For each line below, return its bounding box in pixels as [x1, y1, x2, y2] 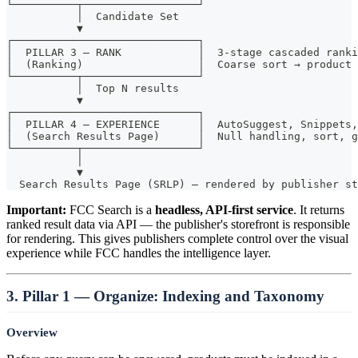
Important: [6, 202, 66, 217]
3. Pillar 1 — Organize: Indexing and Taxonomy [6, 287, 324, 304]
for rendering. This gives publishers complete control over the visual [6, 231, 348, 245]
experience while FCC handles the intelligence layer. [6, 245, 271, 260]
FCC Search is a [66, 202, 155, 217]
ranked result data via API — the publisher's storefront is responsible [6, 217, 350, 231]
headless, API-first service [155, 202, 293, 217]
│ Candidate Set [6, 10, 179, 22]
